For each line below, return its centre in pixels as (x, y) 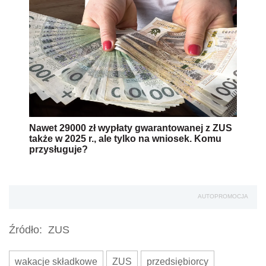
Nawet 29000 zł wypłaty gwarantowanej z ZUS (131, 128)
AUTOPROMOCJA (223, 197)
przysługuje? (58, 150)
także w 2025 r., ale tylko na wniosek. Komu (125, 139)
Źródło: (26, 230)
